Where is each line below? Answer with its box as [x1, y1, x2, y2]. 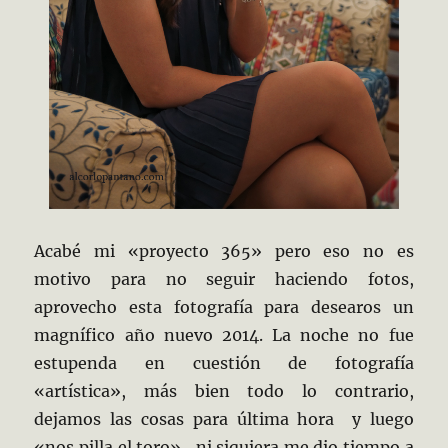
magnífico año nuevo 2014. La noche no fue [34, 324, 414, 345]
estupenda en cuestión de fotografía [34, 352, 414, 373]
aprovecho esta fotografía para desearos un [34, 296, 414, 317]
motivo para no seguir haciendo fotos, [34, 268, 414, 289]
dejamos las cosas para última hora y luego [34, 408, 414, 429]
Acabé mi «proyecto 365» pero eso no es [34, 240, 414, 261]
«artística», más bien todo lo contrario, [34, 380, 414, 401]
